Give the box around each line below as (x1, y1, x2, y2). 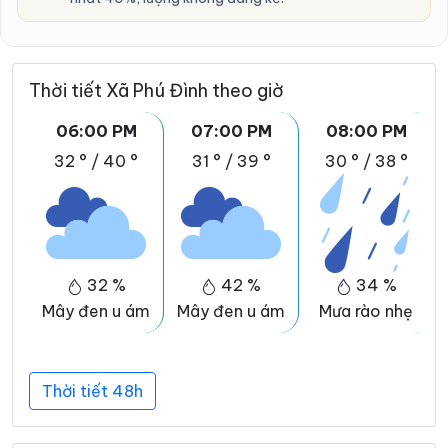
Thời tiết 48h (42, 381, 143, 402)
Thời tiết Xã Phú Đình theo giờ (29, 79, 284, 103)
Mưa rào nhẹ (319, 301, 413, 322)
